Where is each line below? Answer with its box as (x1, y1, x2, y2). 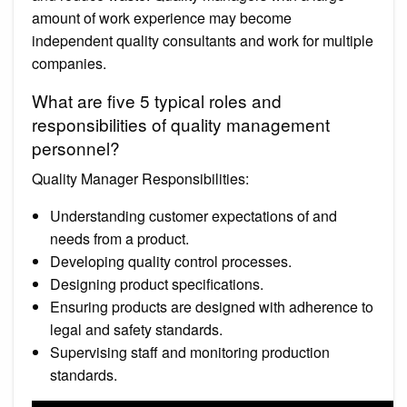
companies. (32, 52, 106, 74)
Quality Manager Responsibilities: (32, 167, 249, 189)
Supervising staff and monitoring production (50, 341, 330, 362)
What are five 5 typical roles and (32, 87, 282, 113)
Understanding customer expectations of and (50, 204, 337, 226)
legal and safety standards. (50, 318, 223, 340)
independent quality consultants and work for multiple (32, 29, 373, 51)
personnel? (32, 134, 120, 160)
